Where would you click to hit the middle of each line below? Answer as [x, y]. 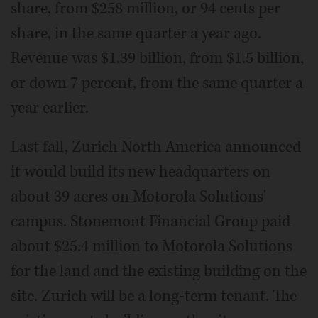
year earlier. [50, 108]
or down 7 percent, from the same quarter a [157, 83]
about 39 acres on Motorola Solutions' [138, 196]
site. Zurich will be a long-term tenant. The [154, 296]
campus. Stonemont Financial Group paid [150, 221]
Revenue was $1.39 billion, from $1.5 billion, [157, 58]
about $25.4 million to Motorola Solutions [152, 246]
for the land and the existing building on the [159, 271]
